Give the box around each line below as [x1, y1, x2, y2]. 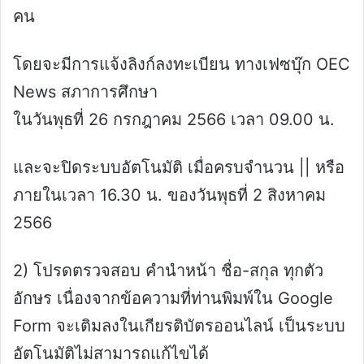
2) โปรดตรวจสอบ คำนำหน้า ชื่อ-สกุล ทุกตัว [13, 261, 323, 281]
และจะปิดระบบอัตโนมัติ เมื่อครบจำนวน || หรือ [13, 158, 344, 178]
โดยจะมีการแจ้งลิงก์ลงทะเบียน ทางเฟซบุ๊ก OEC [13, 54, 350, 75]
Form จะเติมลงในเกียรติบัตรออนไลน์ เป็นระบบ [13, 316, 345, 336]
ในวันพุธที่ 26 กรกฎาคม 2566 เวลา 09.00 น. [13, 110, 335, 130]
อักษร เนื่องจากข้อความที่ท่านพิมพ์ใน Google [13, 288, 333, 309]
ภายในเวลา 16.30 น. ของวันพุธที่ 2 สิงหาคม [13, 185, 326, 206]
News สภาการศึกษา [13, 82, 158, 102]
